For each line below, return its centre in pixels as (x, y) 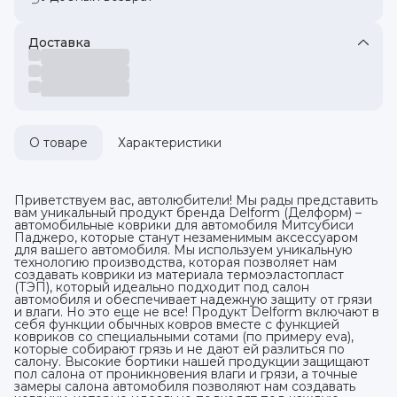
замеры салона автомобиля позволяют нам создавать (185, 386)
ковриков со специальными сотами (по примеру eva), (184, 336)
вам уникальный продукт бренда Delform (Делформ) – (188, 212)
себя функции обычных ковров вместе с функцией (177, 324)
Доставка (59, 42)
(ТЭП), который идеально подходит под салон (162, 287)
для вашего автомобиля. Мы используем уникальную (183, 249)
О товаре (58, 142)
